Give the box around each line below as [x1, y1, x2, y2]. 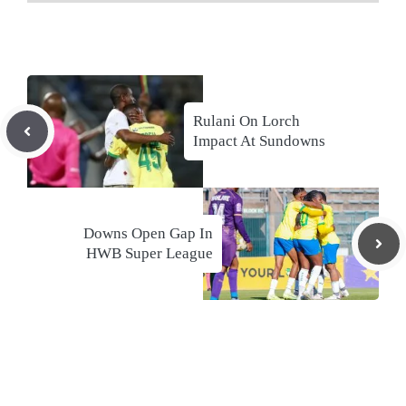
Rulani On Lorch [193, 112, 300, 130]
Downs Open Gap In [83, 225, 213, 243]
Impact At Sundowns [193, 132, 325, 150]
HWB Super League [86, 245, 213, 263]
